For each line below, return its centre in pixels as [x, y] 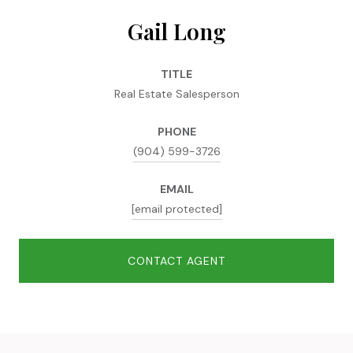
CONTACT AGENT [176, 260]
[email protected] [176, 208]
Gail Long [176, 31]
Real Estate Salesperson [176, 93]
